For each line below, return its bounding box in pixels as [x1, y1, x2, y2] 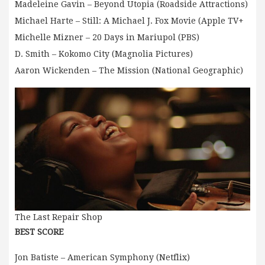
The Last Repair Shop [15, 212, 102, 222]
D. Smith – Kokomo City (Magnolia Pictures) [15, 49, 193, 59]
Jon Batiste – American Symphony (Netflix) [15, 253, 190, 263]
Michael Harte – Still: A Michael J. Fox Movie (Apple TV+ [15, 15, 244, 25]
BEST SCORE [15, 227, 63, 237]
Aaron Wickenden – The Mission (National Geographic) [15, 65, 243, 75]
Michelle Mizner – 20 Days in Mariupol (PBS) [15, 32, 199, 42]
